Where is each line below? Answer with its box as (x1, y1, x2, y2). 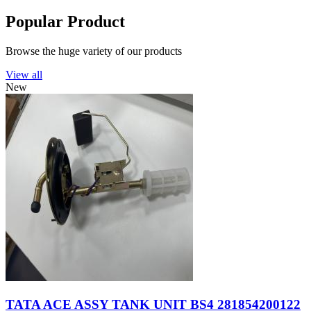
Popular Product (6, 12, 125, 31)
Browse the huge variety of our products (6, 44, 182, 57)
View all (6, 68, 42, 81)
